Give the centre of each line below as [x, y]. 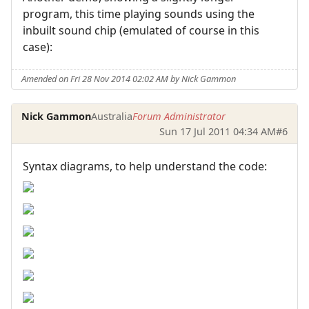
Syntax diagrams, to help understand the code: [145, 166]
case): [38, 47]
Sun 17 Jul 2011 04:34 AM [217, 131]
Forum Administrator [179, 116]
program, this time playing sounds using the [139, 13]
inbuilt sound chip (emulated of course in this [141, 30]
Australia [112, 116]
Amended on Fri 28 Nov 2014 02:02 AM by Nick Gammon [129, 79]
